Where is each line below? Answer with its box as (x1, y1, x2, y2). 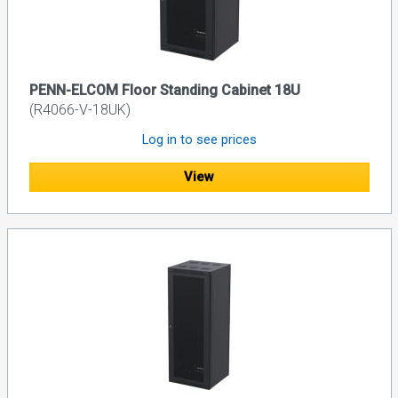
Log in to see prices (141, 131, 257, 148)
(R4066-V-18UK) (28, 101, 131, 119)
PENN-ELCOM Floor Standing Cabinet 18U (28, 82, 300, 99)
